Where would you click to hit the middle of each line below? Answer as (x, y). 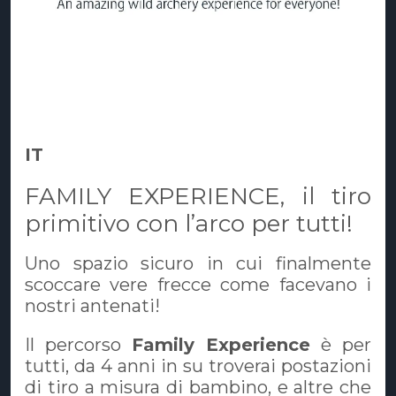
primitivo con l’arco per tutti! (189, 224)
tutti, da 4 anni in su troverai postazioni (198, 366)
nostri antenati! (92, 305)
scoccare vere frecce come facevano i (198, 284)
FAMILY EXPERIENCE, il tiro (198, 197)
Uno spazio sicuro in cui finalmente (198, 263)
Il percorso (78, 344)
